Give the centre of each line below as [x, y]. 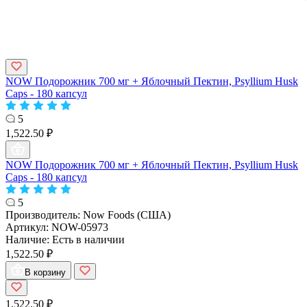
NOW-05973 [80, 227]
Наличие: [29, 239]
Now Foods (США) [127, 214]
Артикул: [28, 227]
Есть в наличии [88, 239]
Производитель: [44, 214]
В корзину [45, 272]
